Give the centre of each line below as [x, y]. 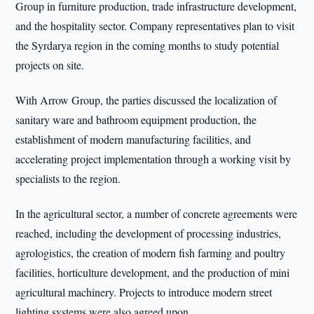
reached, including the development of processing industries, [149, 233]
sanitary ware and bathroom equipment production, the [136, 120]
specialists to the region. [68, 178]
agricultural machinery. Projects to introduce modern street [144, 292]
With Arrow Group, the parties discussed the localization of [146, 100]
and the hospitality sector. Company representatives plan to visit [155, 26]
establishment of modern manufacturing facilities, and [134, 139]
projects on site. [50, 65]
